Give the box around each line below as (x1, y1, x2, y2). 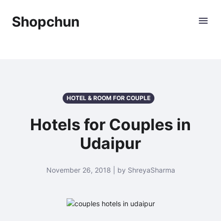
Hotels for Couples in (30, 115, 191, 134)
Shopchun (12, 13, 79, 30)
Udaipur (80, 134, 141, 153)
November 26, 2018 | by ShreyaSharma (46, 166, 175, 174)
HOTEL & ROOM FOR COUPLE (67, 94, 150, 102)
